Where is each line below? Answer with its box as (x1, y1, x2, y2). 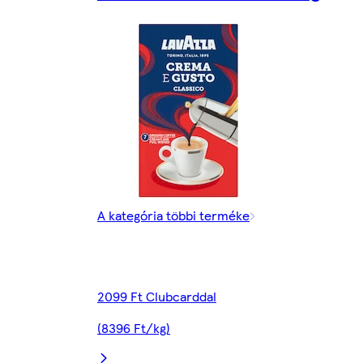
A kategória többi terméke (97, 206, 250, 225)
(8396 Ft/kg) (97, 318, 170, 338)
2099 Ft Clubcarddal (97, 287, 216, 306)
